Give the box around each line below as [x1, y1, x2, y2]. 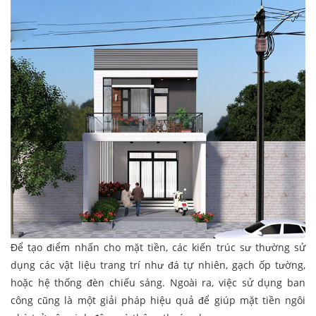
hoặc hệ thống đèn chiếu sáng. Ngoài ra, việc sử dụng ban [11, 275, 305, 289]
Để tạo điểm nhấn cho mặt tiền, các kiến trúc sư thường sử [11, 240, 305, 254]
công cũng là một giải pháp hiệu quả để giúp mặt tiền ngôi [11, 293, 305, 307]
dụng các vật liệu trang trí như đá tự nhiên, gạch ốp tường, [11, 257, 305, 272]
